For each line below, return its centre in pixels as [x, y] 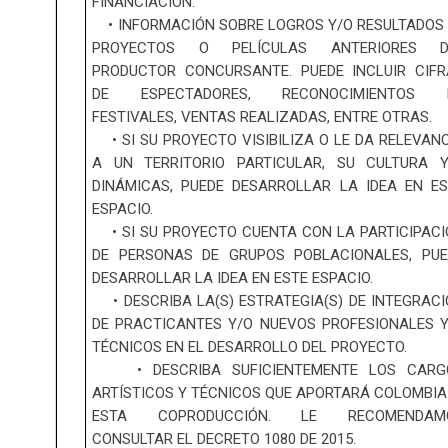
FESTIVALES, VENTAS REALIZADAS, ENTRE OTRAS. [262, 117]
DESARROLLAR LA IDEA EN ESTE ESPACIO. [232, 278]
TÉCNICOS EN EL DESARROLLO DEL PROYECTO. [249, 347]
